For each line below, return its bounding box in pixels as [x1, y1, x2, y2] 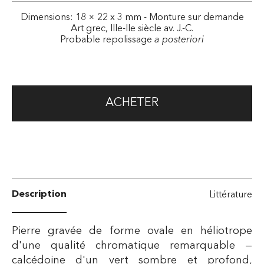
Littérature [209, 190, 252, 200]
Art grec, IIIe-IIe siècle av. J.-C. [71, 24, 193, 34]
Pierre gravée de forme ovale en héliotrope [12, 225, 252, 236]
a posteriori [154, 35, 204, 45]
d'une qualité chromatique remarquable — [12, 240, 252, 251]
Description [12, 190, 67, 200]
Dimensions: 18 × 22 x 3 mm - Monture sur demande [20, 12, 244, 22]
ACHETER [105, 97, 159, 109]
